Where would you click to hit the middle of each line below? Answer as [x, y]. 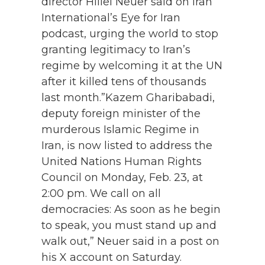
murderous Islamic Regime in [120, 130]
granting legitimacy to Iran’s [116, 50]
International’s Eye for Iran [111, 18]
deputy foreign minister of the [121, 114]
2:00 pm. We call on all [101, 194]
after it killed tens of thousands [124, 82]
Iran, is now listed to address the [127, 146]
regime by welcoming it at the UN [132, 66]
